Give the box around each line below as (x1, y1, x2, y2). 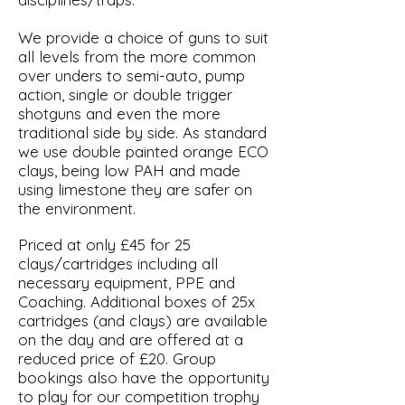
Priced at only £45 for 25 (18, 234, 191, 254)
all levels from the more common (18, 46, 256, 66)
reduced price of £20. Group (18, 348, 216, 368)
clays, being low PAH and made (18, 160, 240, 180)
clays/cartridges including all (18, 253, 218, 273)
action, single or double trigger (18, 84, 232, 104)
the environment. (18, 198, 140, 218)
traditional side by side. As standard (18, 122, 267, 142)
